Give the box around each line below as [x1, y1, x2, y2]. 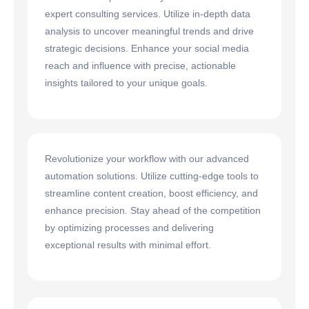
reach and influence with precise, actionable [45, 60, 236, 72]
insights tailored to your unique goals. [45, 77, 208, 89]
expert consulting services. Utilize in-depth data [45, 8, 250, 20]
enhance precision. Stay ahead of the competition [45, 204, 261, 216]
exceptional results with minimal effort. [45, 239, 211, 250]
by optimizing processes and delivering [45, 221, 214, 233]
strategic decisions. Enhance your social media [45, 43, 249, 54]
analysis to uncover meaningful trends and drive [45, 26, 254, 37]
